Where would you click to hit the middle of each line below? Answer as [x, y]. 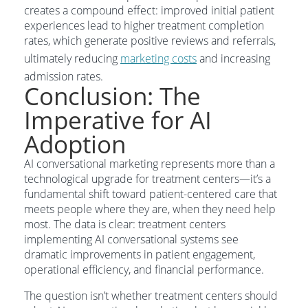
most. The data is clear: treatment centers [125, 224]
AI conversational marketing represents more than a [150, 164]
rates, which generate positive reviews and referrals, [150, 41]
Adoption [75, 144]
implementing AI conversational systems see [131, 239]
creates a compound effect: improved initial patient [149, 10]
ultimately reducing [72, 58]
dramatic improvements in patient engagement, [140, 254]
